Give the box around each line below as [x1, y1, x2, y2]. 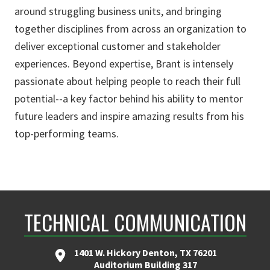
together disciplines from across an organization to [14, 22, 246, 36]
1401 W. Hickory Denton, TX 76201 [74, 246, 217, 259]
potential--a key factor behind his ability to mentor [14, 92, 243, 106]
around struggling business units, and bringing [14, 4, 222, 19]
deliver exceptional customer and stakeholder [14, 39, 221, 54]
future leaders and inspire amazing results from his [14, 109, 244, 124]
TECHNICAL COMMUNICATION [24, 207, 246, 238]
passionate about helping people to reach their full [14, 74, 240, 89]
